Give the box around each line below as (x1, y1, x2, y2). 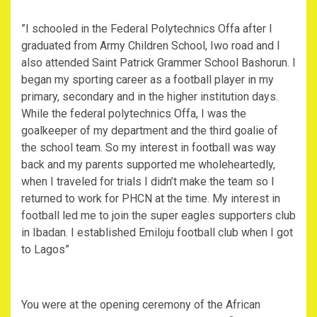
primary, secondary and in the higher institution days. (21, 90, 278, 104)
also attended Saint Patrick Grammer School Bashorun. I (21, 56, 296, 70)
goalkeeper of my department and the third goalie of (21, 124, 278, 138)
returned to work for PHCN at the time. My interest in (21, 192, 280, 206)
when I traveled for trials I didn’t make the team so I (21, 175, 275, 189)
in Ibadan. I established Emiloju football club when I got (21, 226, 293, 240)
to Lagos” (21, 243, 69, 257)
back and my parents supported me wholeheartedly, (21, 158, 275, 172)
